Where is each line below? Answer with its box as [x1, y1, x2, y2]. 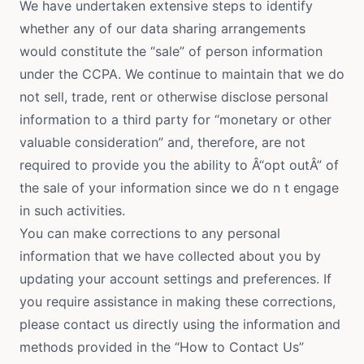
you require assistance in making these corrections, [19, 293, 336, 310]
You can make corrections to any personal [19, 225, 280, 241]
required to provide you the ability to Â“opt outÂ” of [19, 157, 339, 173]
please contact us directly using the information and [19, 316, 340, 332]
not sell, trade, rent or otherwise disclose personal [19, 89, 328, 105]
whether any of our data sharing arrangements [19, 20, 305, 37]
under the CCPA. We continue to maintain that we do [19, 66, 344, 82]
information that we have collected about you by [19, 248, 321, 264]
